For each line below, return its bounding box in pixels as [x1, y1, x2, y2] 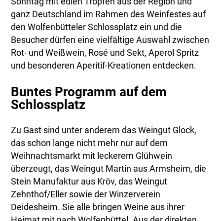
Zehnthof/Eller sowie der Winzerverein [11, 189, 161, 199]
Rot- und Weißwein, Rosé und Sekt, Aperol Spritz [11, 48, 199, 58]
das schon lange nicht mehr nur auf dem [11, 138, 168, 148]
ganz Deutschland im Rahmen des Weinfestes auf [11, 9, 206, 20]
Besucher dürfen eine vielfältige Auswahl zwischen [11, 35, 210, 45]
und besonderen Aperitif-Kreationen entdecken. [11, 61, 197, 71]
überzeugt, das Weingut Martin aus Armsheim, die [11, 163, 207, 174]
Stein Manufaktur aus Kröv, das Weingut [11, 176, 168, 186]
